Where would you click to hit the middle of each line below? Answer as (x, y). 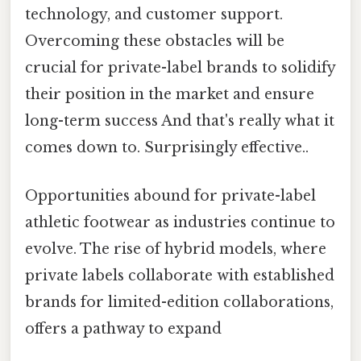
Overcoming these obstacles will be (155, 41)
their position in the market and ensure (170, 95)
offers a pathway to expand (123, 328)
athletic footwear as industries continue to (180, 222)
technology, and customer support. (154, 15)
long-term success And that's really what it (180, 121)
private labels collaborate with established (180, 275)
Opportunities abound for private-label (170, 195)
